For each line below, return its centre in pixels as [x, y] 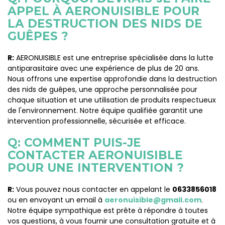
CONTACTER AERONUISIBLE [95, 155]
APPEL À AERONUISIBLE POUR [103, 11]
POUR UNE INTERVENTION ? [96, 168]
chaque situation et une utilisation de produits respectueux [112, 100]
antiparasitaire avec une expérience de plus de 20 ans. [103, 68]
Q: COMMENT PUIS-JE [74, 143]
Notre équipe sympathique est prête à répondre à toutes [108, 210]
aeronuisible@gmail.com [153, 200]
